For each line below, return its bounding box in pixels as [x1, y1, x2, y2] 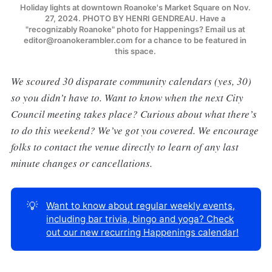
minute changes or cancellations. [10, 155, 152, 170]
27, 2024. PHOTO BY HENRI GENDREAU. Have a [45, 13, 225, 23]
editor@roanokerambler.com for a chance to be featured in [24, 35, 246, 45]
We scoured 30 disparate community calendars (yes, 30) [10, 73, 251, 88]
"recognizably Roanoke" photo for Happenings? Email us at [25, 24, 245, 34]
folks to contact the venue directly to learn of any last [10, 139, 239, 154]
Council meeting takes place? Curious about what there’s [10, 106, 257, 121]
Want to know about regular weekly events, [46, 199, 236, 211]
